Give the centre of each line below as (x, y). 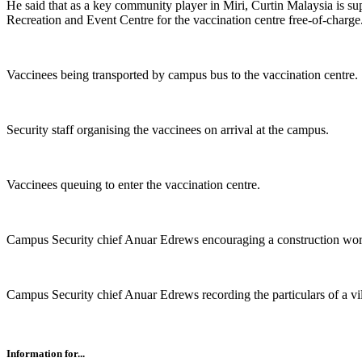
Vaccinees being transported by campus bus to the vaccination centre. (182, 75)
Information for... (46, 354)
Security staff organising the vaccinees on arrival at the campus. (168, 130)
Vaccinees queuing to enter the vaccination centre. (133, 185)
